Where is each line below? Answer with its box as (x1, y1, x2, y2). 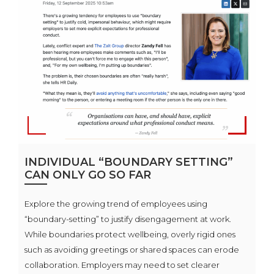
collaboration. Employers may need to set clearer (24, 260, 220, 270)
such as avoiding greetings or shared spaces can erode (24, 245, 239, 255)
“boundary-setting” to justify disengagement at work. (24, 214, 231, 224)
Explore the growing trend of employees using (24, 199, 207, 209)
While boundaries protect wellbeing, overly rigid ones (24, 229, 235, 240)
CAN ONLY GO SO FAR (24, 168, 151, 182)
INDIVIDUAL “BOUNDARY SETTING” (24, 155, 233, 169)
